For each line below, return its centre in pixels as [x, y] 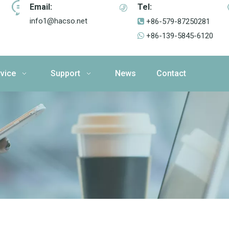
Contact [171, 73]
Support [65, 73]
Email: [41, 7]
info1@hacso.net [59, 21]
